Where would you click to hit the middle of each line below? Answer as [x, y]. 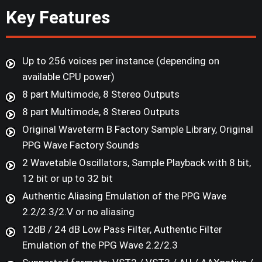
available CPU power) [68, 77]
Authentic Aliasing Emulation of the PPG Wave [124, 196]
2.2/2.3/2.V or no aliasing [78, 212]
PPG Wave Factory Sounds [81, 145]
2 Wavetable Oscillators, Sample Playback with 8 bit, [137, 163]
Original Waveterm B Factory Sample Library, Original [138, 130]
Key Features [58, 18]
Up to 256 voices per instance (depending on [121, 61]
